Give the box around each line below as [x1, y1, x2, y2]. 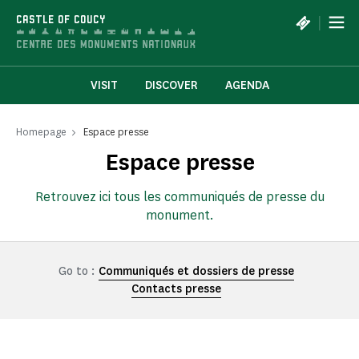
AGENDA [224, 78, 269, 94]
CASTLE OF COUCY [16, 14, 106, 26]
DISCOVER [144, 78, 198, 94]
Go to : [58, 264, 95, 280]
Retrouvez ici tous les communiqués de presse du [34, 188, 325, 206]
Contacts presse [131, 281, 221, 297]
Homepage [16, 125, 67, 139]
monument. [145, 207, 214, 224]
